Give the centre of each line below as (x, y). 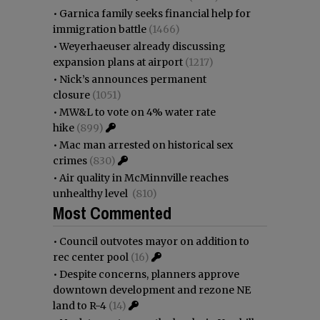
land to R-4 (80, 305)
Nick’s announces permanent (133, 79)
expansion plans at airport (118, 62)
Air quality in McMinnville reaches (144, 177)
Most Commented (112, 212)
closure (71, 95)
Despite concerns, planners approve (149, 274)
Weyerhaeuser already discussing (142, 46)
